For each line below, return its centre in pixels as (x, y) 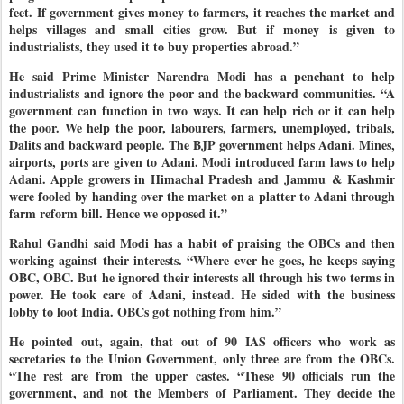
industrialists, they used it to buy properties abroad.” (156, 46)
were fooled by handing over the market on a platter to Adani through (202, 196)
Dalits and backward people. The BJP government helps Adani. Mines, (202, 144)
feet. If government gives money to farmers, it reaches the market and (202, 12)
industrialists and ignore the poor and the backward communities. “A (202, 93)
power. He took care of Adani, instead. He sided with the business (202, 294)
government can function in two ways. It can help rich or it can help (202, 110)
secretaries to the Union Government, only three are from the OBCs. (202, 358)
